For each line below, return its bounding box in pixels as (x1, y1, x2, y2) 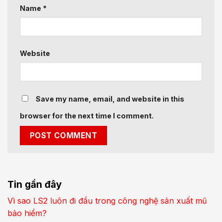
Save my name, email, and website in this (36, 95, 184, 104)
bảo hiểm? (7, 208, 47, 219)
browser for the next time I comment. (20, 111, 154, 120)
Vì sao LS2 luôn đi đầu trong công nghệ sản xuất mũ (7, 196, 207, 206)
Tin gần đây (7, 178, 62, 190)
